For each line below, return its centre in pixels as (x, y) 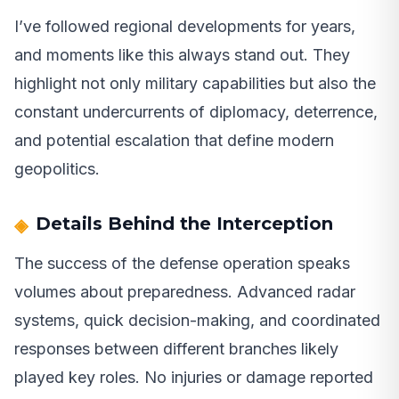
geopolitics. (57, 168)
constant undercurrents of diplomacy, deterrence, (196, 111)
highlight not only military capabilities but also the (195, 83)
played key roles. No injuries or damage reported (194, 377)
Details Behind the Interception (184, 223)
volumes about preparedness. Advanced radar (185, 291)
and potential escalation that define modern (174, 140)
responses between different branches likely (176, 348)
